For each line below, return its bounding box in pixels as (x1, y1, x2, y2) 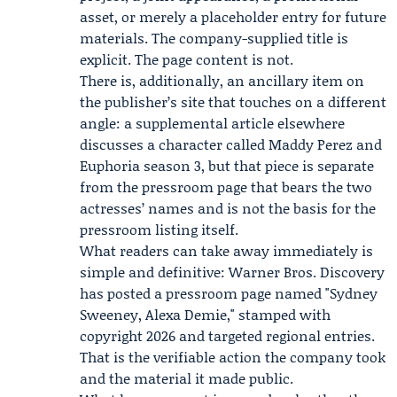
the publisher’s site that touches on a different (80, 91, 386, 112)
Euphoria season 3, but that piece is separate (80, 155, 374, 175)
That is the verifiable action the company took (80, 346, 385, 367)
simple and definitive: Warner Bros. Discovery (80, 261, 385, 282)
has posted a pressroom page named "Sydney (80, 283, 378, 303)
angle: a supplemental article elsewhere (80, 113, 345, 133)
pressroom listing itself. (80, 219, 238, 239)
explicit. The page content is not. (80, 49, 293, 69)
